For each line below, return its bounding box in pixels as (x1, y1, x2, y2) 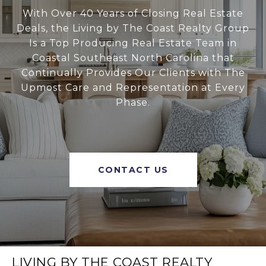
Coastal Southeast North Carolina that (31, 52, 235, 64)
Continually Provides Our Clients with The (21, 67, 245, 79)
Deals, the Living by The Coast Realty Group (17, 23, 249, 34)
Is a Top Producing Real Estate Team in (29, 37, 237, 49)
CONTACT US (97, 164, 169, 176)
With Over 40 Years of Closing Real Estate (23, 8, 243, 20)
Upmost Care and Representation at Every (21, 82, 245, 94)
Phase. (116, 97, 150, 109)
